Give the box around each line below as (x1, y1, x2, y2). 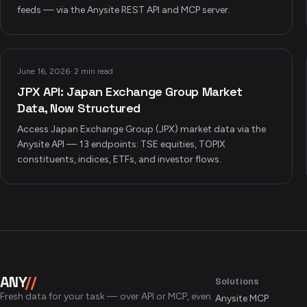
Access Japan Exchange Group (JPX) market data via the (17, 123, 266, 135)
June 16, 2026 (17, 66, 70, 76)
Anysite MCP (214, 293, 269, 304)
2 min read (74, 66, 113, 76)
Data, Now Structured (17, 100, 141, 116)
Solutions (214, 276, 260, 286)
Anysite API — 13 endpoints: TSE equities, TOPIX (17, 138, 225, 150)
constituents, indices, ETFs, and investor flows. (17, 153, 221, 165)
